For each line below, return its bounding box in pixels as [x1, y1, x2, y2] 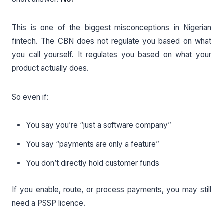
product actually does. [12, 63, 89, 73]
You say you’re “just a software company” [26, 120, 171, 130]
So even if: [12, 92, 49, 102]
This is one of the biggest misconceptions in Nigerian [12, 23, 211, 33]
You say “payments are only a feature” [26, 139, 159, 149]
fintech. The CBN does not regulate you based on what [12, 36, 211, 46]
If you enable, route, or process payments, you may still [12, 185, 211, 195]
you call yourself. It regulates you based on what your [12, 50, 211, 60]
